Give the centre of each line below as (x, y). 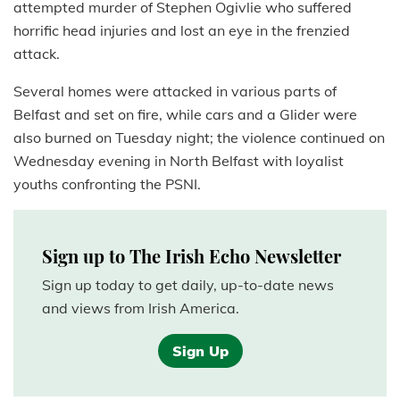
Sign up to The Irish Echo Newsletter (192, 255)
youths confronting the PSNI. (109, 183)
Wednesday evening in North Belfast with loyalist (179, 160)
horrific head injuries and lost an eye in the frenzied (182, 30)
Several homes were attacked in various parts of (175, 91)
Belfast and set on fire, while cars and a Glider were (185, 114)
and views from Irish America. (141, 308)
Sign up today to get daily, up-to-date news (188, 284)
